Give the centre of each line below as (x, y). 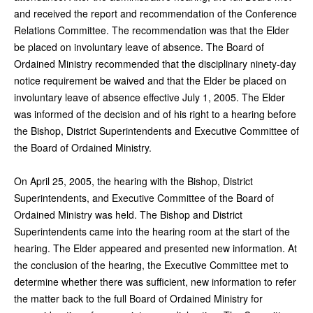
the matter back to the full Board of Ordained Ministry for (138, 298)
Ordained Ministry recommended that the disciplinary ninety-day (155, 63)
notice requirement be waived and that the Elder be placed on (150, 80)
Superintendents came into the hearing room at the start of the (152, 231)
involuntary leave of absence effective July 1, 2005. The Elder (150, 97)
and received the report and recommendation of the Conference (155, 13)
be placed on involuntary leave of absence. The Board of (139, 46)
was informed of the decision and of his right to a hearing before (155, 114)
